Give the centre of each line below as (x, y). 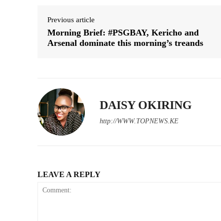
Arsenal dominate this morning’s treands (125, 43)
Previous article (71, 19)
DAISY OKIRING (146, 105)
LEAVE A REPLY (69, 174)
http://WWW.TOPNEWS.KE (139, 121)
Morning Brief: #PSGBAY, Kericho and (123, 32)
